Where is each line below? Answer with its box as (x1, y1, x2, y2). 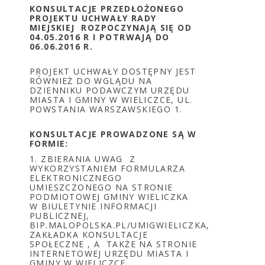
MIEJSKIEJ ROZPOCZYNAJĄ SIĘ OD (30, 22, 192, 33)
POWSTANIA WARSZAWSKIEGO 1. (30, 104, 183, 115)
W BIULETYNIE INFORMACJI (30, 201, 157, 212)
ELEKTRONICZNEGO (30, 172, 122, 183)
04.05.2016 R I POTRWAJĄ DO (30, 31, 170, 43)
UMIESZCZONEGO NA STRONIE (30, 182, 173, 193)
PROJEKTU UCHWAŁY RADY (30, 12, 157, 24)
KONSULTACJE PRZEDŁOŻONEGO (30, 3, 184, 14)
